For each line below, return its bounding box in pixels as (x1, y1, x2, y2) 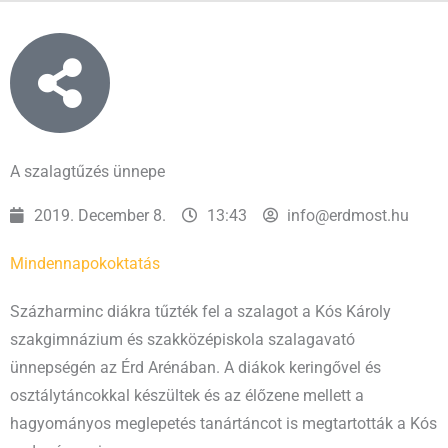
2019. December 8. (34, 206, 167, 225)
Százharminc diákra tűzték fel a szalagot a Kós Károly (10, 302, 391, 321)
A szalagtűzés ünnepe (10, 162, 165, 181)
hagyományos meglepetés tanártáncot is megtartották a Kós (10, 414, 437, 433)
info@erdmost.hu (287, 206, 410, 225)
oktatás (107, 254, 160, 273)
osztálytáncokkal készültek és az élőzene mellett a (10, 386, 364, 405)
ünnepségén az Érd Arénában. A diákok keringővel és (10, 358, 381, 377)
